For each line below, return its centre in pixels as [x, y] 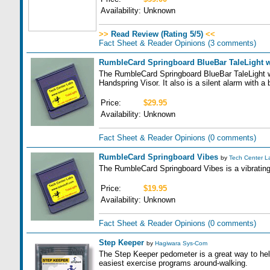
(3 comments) [231, 43]
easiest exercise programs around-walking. [173, 263]
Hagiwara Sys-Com [181, 243]
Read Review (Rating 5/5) [155, 34]
